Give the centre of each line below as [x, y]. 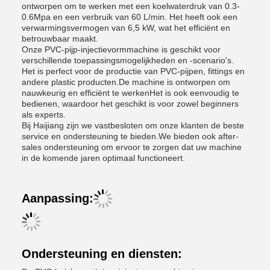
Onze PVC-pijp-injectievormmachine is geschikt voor [121, 49]
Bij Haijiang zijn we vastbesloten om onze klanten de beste [133, 125]
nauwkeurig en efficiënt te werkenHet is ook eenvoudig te [130, 93]
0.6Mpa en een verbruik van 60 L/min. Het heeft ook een [130, 17]
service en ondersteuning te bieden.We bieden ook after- [130, 136]
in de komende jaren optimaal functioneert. [103, 158]
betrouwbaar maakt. [60, 39]
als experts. [44, 115]
